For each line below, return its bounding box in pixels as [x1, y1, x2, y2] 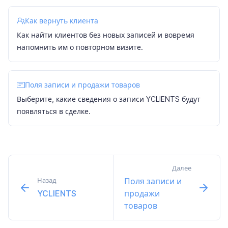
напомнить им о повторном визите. [17, 43, 143, 52]
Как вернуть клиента [25, 16, 98, 25]
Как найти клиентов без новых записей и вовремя [17, 31, 194, 40]
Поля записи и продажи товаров [25, 80, 140, 90]
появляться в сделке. [17, 107, 91, 116]
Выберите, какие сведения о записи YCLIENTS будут [17, 95, 201, 104]
